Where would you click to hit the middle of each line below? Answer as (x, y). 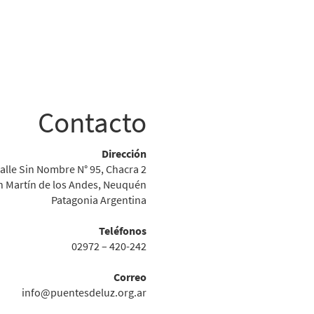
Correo (130, 277)
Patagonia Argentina (99, 200)
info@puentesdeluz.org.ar (84, 293)
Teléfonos (123, 231)
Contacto (92, 123)
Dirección (124, 154)
